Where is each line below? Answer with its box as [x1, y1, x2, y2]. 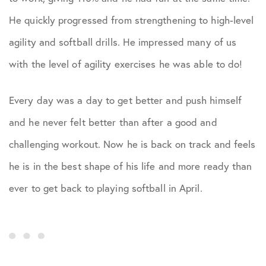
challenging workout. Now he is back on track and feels [9, 138, 256, 150]
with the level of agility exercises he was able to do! [9, 58, 243, 70]
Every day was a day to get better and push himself [9, 94, 242, 106]
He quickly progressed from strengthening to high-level [9, 14, 254, 26]
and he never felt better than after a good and [9, 116, 217, 128]
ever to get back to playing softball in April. [9, 182, 202, 194]
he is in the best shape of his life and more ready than [9, 160, 252, 172]
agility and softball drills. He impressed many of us [9, 36, 237, 48]
